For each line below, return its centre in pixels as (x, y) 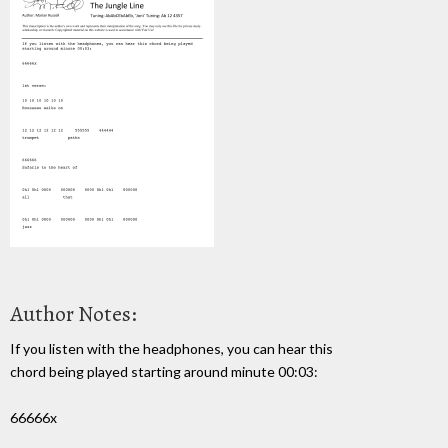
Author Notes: (73, 313)
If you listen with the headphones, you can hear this (171, 348)
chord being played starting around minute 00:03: (164, 371)
